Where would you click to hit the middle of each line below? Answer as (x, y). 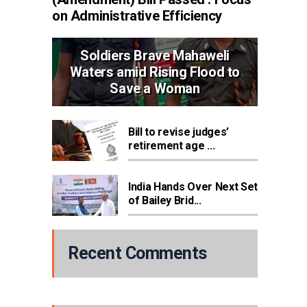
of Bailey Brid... (165, 200)
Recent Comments (137, 253)
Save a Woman (155, 88)
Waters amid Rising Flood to (155, 72)
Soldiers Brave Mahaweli (155, 55)
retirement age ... (172, 145)
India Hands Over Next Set (193, 186)
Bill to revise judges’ (179, 132)
